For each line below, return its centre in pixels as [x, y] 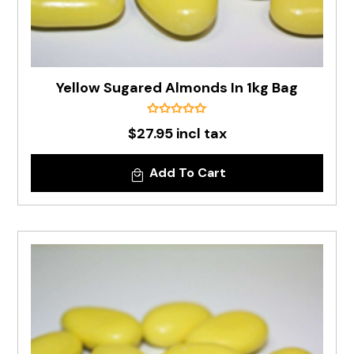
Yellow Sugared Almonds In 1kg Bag [177, 88]
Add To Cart [187, 173]
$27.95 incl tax [177, 134]
